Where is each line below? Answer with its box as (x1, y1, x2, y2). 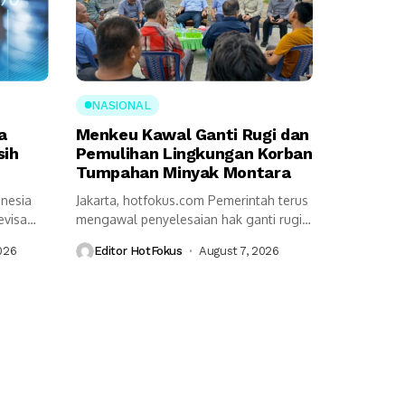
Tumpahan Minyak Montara (75, 162, 291, 182)
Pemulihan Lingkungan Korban (75, 143, 313, 163)
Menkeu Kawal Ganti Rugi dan (75, 124, 309, 144)
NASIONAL (91, 98, 151, 112)
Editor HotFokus (93, 244, 183, 259)
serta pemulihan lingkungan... (75, 230, 250, 246)
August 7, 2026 (199, 244, 279, 259)
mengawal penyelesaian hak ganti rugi (75, 211, 302, 227)
